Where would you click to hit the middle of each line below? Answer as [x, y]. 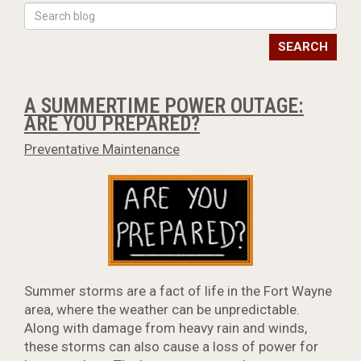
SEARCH [303, 47]
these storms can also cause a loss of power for [171, 346]
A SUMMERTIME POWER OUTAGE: [164, 106]
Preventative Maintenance [102, 149]
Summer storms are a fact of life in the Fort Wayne [178, 290]
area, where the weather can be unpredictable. [162, 309]
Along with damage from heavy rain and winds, [166, 328]
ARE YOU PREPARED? [112, 124]
